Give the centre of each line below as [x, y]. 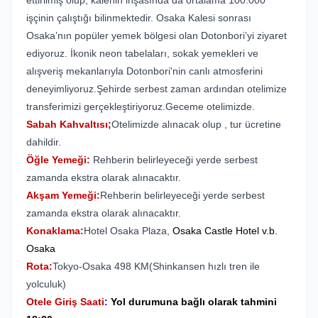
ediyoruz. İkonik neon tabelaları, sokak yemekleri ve [142, 53]
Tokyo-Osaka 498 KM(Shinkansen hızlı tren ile [156, 266]
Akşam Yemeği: [63, 195]
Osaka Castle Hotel [216, 231]
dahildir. [44, 142]
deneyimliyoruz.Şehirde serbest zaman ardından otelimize [157, 89]
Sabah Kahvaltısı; [69, 124]
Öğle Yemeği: [58, 160]
